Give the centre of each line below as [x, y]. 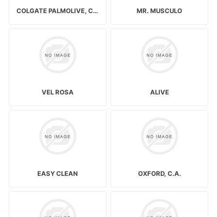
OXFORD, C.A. [159, 174]
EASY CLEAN [57, 174]
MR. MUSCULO [160, 10]
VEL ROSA [57, 92]
